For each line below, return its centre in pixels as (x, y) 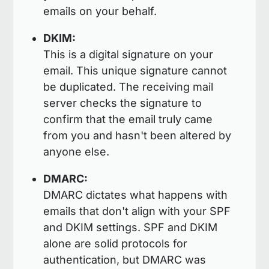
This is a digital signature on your (128, 55)
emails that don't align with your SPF (137, 211)
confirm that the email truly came (128, 119)
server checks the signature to (123, 103)
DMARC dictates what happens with (136, 195)
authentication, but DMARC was (125, 260)
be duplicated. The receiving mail (128, 87)
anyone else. (77, 152)
